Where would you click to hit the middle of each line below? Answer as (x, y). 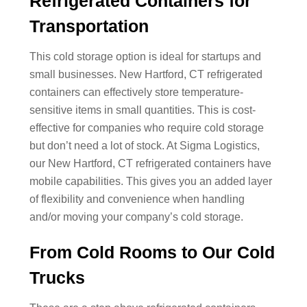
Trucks (57, 278)
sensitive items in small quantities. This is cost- (142, 110)
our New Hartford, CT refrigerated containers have (150, 163)
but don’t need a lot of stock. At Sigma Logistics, (144, 145)
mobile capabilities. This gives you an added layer (150, 181)
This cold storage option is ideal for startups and (145, 56)
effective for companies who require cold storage (146, 127)
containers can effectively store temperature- (136, 92)
